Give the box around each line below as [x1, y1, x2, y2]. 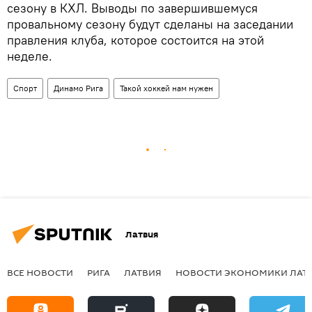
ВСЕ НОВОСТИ [7, 266, 73, 279]
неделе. [7, 48, 52, 65]
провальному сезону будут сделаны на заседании [7, 16, 293, 33]
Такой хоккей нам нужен [120, 83, 213, 94]
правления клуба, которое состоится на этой [7, 32, 264, 49]
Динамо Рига [54, 83, 103, 94]
